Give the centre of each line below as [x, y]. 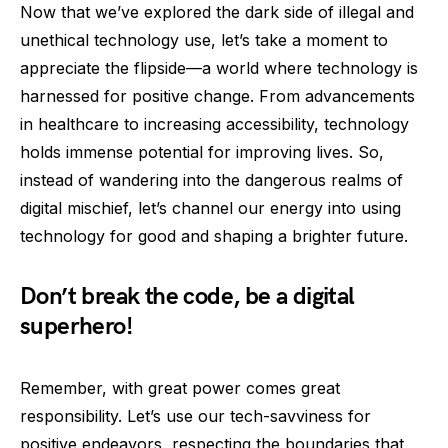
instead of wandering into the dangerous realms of [211, 180]
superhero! [76, 326]
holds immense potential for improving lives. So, [202, 152]
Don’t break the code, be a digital [187, 296]
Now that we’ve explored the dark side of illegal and [217, 12]
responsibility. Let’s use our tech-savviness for [195, 416]
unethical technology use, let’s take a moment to [204, 40]
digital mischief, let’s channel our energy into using [210, 208]
